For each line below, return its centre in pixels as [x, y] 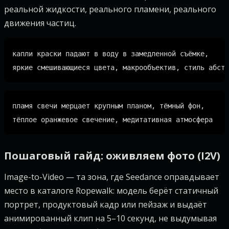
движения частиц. [40, 23]
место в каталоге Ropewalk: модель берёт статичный [111, 191]
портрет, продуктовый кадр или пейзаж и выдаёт [106, 204]
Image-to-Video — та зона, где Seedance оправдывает [112, 177]
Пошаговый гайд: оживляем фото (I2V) [112, 156]
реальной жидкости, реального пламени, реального [110, 9]
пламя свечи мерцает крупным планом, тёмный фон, [108, 106]
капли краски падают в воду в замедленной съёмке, [110, 54]
